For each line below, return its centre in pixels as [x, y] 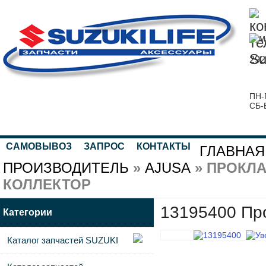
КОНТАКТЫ [164, 146]
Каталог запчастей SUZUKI [63, 240]
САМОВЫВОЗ [39, 146]
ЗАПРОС [104, 146]
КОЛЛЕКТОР [47, 184]
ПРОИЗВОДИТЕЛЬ [66, 168]
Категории [28, 212]
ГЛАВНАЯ [232, 151]
